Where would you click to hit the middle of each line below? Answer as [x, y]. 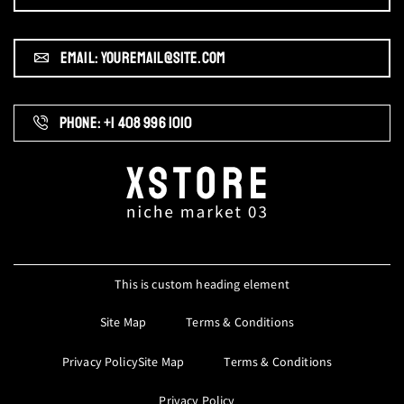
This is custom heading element [202, 284]
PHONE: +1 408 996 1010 [126, 122]
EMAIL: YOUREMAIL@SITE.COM [143, 57]
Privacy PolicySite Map [123, 361]
